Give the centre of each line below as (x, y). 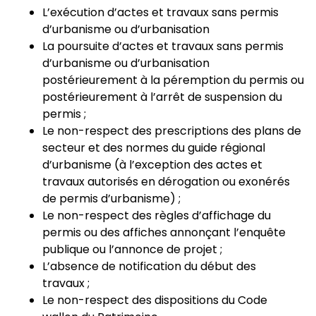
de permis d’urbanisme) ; (111, 199)
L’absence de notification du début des (149, 266)
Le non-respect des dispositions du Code (155, 300)
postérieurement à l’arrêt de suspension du (162, 97)
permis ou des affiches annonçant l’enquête (164, 232)
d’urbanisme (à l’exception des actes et (152, 165)
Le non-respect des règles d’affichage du (157, 215)
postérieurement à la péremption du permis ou (173, 80)
